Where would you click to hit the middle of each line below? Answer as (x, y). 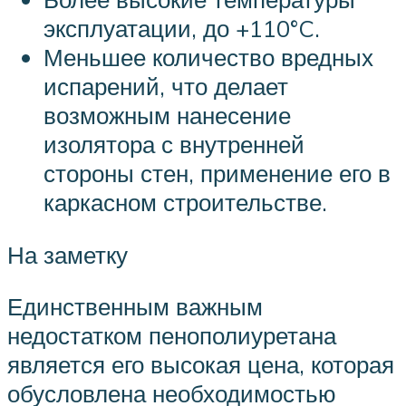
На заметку (68, 254)
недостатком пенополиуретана (172, 336)
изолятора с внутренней (174, 144)
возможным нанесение (167, 115)
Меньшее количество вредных (208, 57)
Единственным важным (135, 307)
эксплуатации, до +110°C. (182, 28)
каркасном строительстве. (185, 202)
